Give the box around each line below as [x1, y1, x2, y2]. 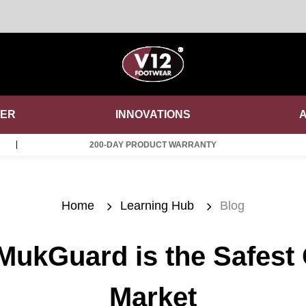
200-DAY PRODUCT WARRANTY [89, 140, 217, 150]
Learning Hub [120, 199, 194, 213]
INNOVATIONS [115, 109, 191, 121]
